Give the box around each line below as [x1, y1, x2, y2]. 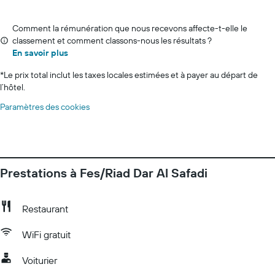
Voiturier [22, 254, 57, 266]
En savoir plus [12, 47, 68, 58]
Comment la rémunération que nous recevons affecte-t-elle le [12, 23, 247, 34]
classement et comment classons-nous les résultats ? [12, 35, 212, 46]
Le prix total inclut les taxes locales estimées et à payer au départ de [4, 69, 258, 80]
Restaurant [22, 203, 68, 215]
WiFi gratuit [22, 228, 71, 241]
